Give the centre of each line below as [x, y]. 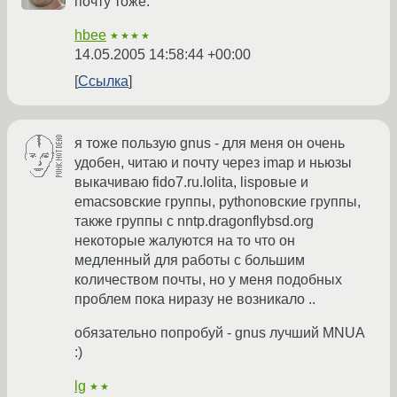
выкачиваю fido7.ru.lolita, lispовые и [191, 183]
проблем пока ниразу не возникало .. [195, 300]
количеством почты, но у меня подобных [208, 280]
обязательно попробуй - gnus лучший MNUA [219, 333]
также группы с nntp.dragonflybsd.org [194, 222]
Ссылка [103, 82]
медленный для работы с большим [190, 261]
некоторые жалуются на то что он [185, 241]
